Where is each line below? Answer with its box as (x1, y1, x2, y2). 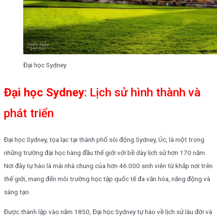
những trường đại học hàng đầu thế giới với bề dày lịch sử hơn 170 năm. (4, 149, 206, 157)
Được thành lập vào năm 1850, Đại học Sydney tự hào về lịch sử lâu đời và (4, 208, 212, 216)
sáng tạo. (4, 188, 31, 196)
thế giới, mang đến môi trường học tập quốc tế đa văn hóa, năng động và (4, 175, 210, 183)
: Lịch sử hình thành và (84, 85, 201, 99)
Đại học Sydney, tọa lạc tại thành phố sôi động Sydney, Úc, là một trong (4, 136, 204, 144)
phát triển (4, 106, 54, 120)
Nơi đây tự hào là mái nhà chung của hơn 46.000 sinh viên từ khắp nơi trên (4, 162, 213, 170)
